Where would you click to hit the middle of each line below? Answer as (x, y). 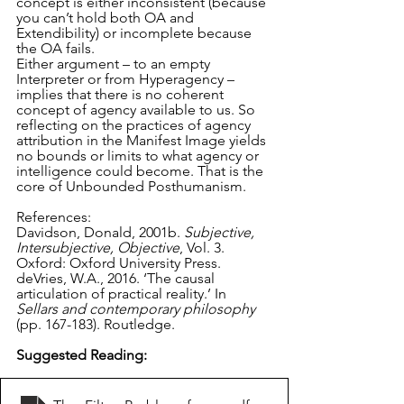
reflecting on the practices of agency (135, 124)
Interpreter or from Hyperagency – (127, 78)
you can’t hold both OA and (107, 17)
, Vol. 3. (204, 247)
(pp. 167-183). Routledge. (97, 324)
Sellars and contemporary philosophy (136, 308)
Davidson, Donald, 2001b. (100, 232)
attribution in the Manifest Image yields (143, 140)
